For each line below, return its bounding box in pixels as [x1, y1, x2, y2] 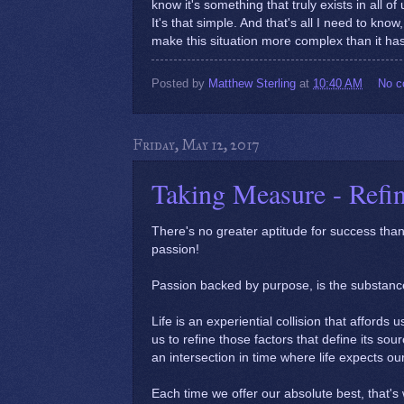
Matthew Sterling [208, 77, 296, 91]
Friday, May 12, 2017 [133, 135, 260, 153]
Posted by [151, 77, 208, 91]
